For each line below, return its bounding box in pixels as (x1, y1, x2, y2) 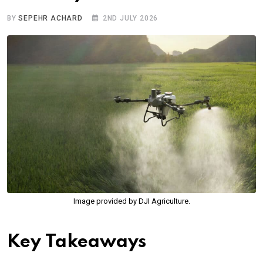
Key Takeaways (7, 232, 146, 251)
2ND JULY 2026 (102, 14, 159, 22)
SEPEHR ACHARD (18, 14, 83, 22)
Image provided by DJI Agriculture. (73, 196, 190, 205)
